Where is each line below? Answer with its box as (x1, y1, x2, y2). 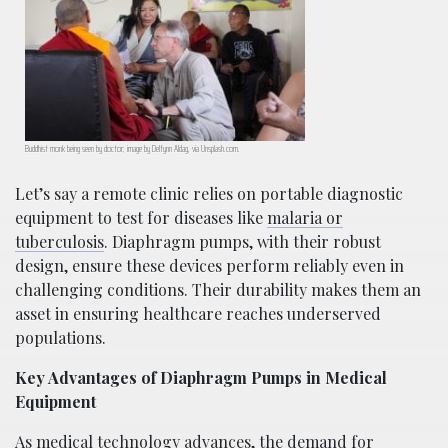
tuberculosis (15, 231, 104, 253)
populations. (15, 327, 106, 349)
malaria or (267, 207, 343, 229)
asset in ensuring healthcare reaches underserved (15, 303, 381, 325)
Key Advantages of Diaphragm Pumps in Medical (15, 367, 387, 389)
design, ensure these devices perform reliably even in (15, 255, 404, 277)
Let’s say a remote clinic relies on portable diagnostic (15, 183, 403, 205)
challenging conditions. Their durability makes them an (15, 279, 421, 301)
